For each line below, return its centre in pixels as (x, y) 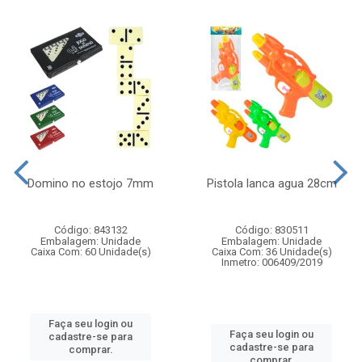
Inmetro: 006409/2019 (271, 262)
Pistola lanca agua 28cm (271, 183)
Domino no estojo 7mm (90, 183)
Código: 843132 (90, 229)
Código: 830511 (271, 229)
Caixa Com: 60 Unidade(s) (90, 251)
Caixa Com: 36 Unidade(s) (271, 251)
